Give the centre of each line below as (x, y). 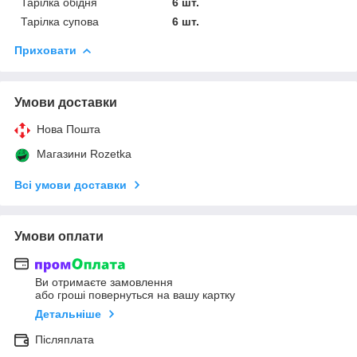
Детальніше (68, 314)
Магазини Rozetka (84, 153)
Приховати (45, 50)
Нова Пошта (69, 129)
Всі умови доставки (71, 184)
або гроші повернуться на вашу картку (135, 295)
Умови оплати (59, 236)
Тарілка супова (60, 21)
